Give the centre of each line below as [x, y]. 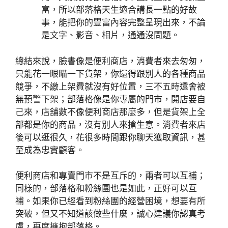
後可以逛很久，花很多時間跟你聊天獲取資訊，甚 [110, 137]
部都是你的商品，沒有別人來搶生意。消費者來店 [110, 124]
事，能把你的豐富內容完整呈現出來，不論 [123, 22]
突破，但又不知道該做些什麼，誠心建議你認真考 [110, 214]
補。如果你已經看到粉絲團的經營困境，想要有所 [110, 201]
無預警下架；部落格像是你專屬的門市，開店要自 [110, 99]
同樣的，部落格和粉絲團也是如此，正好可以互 [106, 188]
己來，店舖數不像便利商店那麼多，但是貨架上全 [110, 112]
